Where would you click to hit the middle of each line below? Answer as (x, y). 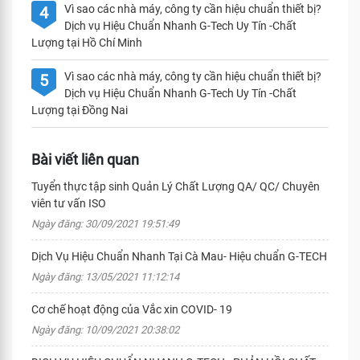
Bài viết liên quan (85, 160)
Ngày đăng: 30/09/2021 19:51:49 (105, 224)
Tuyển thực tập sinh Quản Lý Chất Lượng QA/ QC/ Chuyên (176, 186)
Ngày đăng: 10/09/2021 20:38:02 (105, 330)
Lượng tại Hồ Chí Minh (87, 43)
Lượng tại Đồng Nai (80, 110)
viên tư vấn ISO (69, 203)
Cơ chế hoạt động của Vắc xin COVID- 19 (132, 309)
